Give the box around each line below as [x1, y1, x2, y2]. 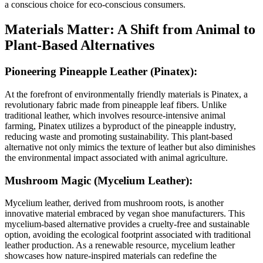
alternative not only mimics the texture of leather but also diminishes [5, 141, 255, 152]
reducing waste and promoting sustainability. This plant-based [5, 131, 232, 141]
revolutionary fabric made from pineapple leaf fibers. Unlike [5, 99, 227, 110]
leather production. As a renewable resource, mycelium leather [5, 240, 235, 251]
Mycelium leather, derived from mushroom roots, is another [5, 198, 224, 208]
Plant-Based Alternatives [5, 38, 154, 53]
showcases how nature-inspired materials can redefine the [5, 251, 217, 261]
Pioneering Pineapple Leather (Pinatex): [5, 65, 197, 78]
